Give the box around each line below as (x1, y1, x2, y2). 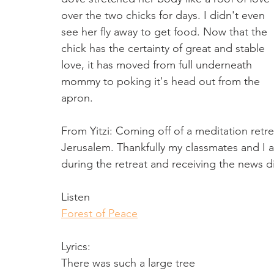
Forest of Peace (61, 206, 138, 220)
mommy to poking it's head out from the (61, 74, 263, 88)
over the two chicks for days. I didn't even (61, 8, 268, 22)
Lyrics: (61, 239, 94, 253)
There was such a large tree (61, 256, 195, 270)
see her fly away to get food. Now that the (61, 24, 270, 39)
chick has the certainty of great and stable (61, 41, 268, 55)
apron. (61, 91, 93, 105)
